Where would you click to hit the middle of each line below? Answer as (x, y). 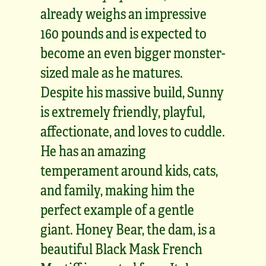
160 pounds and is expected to (123, 33)
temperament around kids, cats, (129, 170)
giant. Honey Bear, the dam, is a (128, 229)
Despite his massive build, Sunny (132, 91)
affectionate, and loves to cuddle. (133, 131)
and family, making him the (118, 189)
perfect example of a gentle (117, 209)
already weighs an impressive (123, 13)
